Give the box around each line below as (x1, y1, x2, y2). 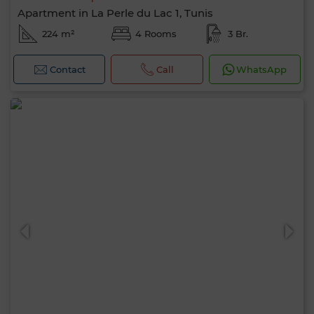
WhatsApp (236, 64, 287, 75)
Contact (49, 64, 86, 75)
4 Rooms (135, 28, 177, 39)
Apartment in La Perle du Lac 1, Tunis (18, 6, 213, 20)
